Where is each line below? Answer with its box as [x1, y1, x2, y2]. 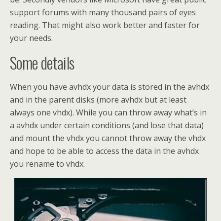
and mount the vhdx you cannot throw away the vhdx [10, 133, 206, 144]
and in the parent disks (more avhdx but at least [10, 94, 186, 105]
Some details [10, 51, 74, 74]
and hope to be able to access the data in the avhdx [10, 146, 199, 156]
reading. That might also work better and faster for [10, 20, 200, 31]
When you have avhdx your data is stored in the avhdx [10, 81, 209, 92]
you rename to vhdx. [10, 158, 85, 169]
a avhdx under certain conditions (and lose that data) [10, 120, 204, 131]
